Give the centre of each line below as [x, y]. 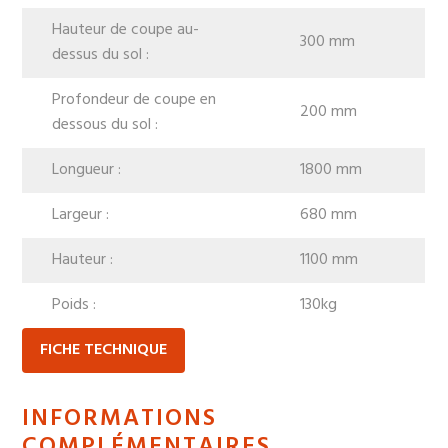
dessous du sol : [105, 124]
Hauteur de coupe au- [126, 29]
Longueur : [87, 169]
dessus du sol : [101, 54]
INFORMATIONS [120, 418]
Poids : [74, 304]
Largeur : [81, 214]
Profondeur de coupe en [134, 99]
